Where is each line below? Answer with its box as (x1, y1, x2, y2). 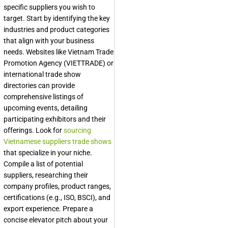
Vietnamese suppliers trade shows (4, 137, 111, 146)
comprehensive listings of (4, 93, 83, 101)
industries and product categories (4, 25, 109, 34)
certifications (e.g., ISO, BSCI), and (4, 193, 110, 202)
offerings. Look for (4, 126, 64, 134)
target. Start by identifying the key (4, 14, 110, 22)
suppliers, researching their (4, 171, 88, 179)
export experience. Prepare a (4, 205, 93, 213)
